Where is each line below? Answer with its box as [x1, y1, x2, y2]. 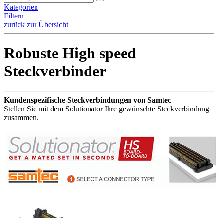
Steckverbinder [4, 62, 106, 80]
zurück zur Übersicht [4, 20, 68, 29]
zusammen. [4, 113, 38, 122]
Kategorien [4, 3, 38, 11]
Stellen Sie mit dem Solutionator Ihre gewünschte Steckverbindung [4, 104, 209, 113]
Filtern [4, 12, 24, 20]
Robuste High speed [4, 44, 136, 62]
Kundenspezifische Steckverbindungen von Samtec [4, 95, 171, 104]
